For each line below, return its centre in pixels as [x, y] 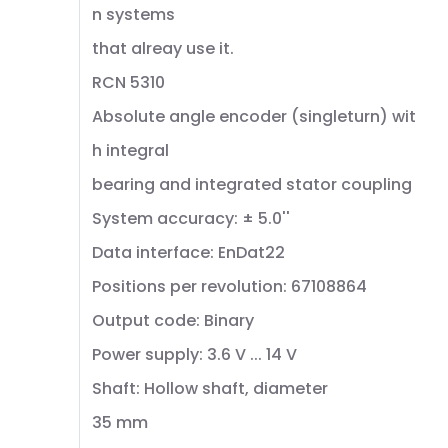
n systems [133, 14]
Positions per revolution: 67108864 [229, 286]
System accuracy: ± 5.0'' [191, 218]
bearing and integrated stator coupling [252, 184]
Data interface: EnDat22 [188, 252]
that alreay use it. [163, 48]
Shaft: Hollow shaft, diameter [210, 388]
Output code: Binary [173, 320]
